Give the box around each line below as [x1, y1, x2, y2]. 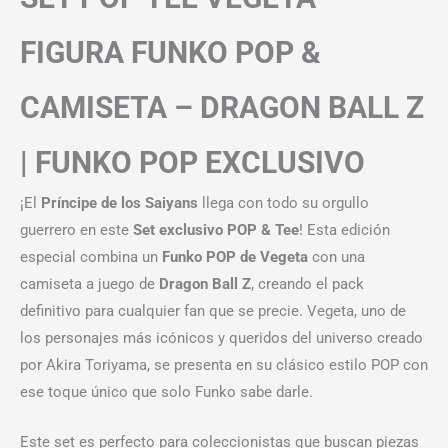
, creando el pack [251, 275, 364, 294]
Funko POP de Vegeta [162, 248, 308, 267]
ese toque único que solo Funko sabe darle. [20, 383, 313, 402]
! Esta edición [299, 221, 390, 240]
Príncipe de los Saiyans [41, 194, 198, 213]
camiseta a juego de [20, 275, 159, 294]
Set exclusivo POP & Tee [133, 221, 299, 240]
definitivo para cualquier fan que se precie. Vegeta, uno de [20, 302, 406, 321]
